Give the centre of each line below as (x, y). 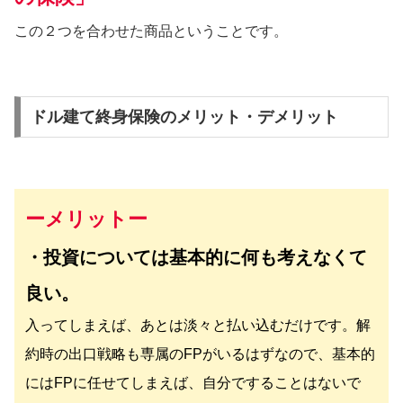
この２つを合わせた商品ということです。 (151, 31)
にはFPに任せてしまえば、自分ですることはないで (193, 382)
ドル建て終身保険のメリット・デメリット (184, 117)
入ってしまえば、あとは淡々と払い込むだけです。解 (198, 325)
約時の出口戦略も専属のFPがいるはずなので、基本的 (200, 354)
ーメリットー (86, 219)
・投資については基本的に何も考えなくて (196, 257)
